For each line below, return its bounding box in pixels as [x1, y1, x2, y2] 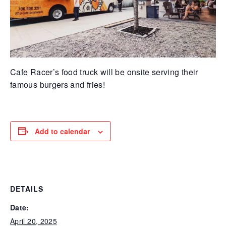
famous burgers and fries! [10, 78, 105, 90]
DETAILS [10, 183, 43, 194]
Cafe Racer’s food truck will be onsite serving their [10, 66, 198, 78]
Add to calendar [35, 126, 90, 136]
